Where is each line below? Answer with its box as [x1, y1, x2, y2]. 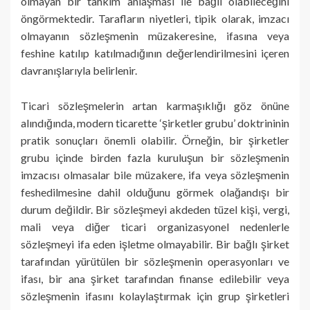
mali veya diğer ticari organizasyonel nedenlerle [21, 219, 289, 233]
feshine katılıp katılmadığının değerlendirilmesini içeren [21, 46, 289, 60]
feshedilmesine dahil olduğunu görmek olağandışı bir [21, 185, 289, 199]
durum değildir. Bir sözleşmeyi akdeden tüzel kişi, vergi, [21, 202, 289, 216]
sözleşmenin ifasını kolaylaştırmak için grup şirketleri [21, 289, 289, 302]
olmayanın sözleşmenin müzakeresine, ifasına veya [21, 28, 289, 42]
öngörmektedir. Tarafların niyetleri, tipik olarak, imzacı [21, 11, 289, 25]
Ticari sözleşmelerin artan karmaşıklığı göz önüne [21, 98, 289, 112]
